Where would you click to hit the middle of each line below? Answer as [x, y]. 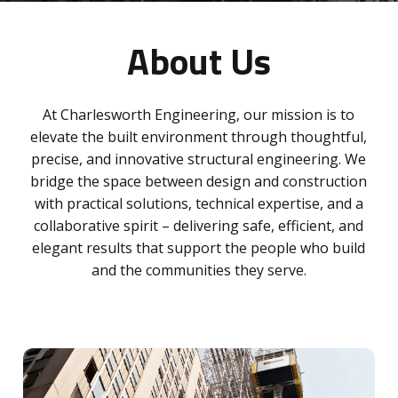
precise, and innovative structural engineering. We [199, 159]
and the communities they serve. [199, 270]
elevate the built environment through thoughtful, [199, 136]
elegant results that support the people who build [199, 247]
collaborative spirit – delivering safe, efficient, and [199, 225]
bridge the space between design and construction [199, 181]
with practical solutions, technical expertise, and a [199, 203]
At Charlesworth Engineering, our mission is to [199, 114]
